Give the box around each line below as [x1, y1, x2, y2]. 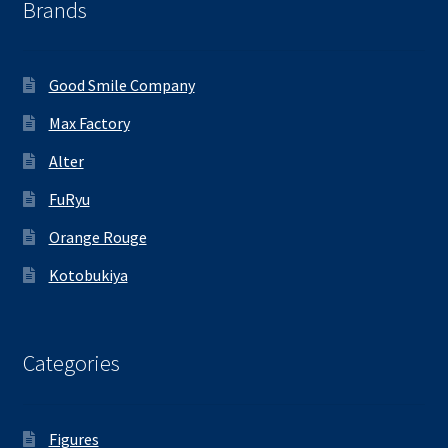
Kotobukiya [48, 265, 128, 286]
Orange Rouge [48, 227, 147, 248]
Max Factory [48, 113, 130, 134]
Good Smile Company [48, 75, 195, 96]
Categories [22, 349, 120, 378]
